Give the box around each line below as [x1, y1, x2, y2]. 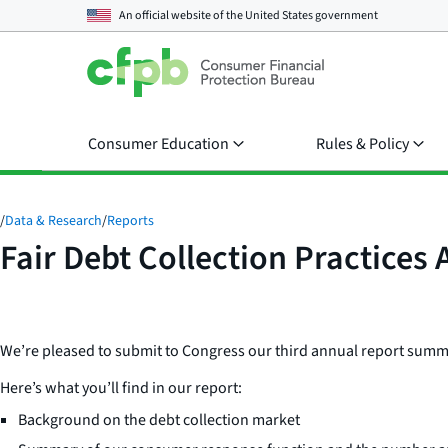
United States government [245, 6, 378, 24]
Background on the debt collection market [18, 409, 300, 431]
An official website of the [119, 6, 245, 24]
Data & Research [5, 211, 102, 231]
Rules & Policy [316, 133, 409, 155]
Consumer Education [88, 133, 229, 155]
